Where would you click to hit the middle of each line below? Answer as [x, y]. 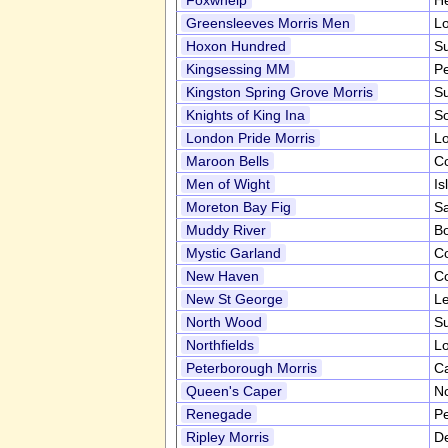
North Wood [224, 322]
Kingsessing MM [238, 69]
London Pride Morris [250, 138]
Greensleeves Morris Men [268, 23]
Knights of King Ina [245, 115]
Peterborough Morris [251, 368]
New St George [234, 299]
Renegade [219, 414]
